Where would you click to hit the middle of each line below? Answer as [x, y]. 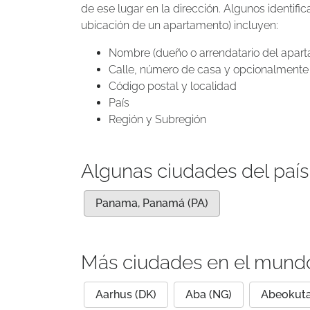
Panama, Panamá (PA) [152, 203]
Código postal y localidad [173, 86]
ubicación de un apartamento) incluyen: [180, 25]
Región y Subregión [157, 119]
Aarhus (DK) [126, 294]
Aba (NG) [209, 294]
